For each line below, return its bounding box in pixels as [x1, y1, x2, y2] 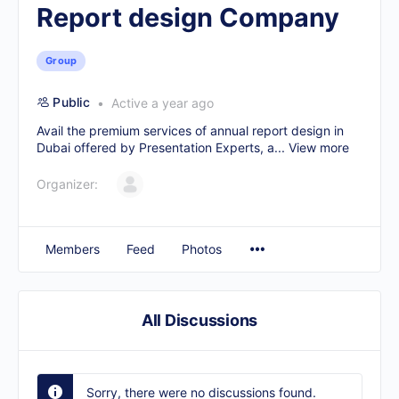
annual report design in [210, 123, 344, 138]
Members [45, 241, 100, 256]
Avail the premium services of [37, 123, 210, 138]
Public [53, 94, 90, 110]
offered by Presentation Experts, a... [70, 140, 289, 155]
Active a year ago [107, 95, 214, 110]
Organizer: [37, 176, 98, 191]
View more [289, 140, 349, 155]
